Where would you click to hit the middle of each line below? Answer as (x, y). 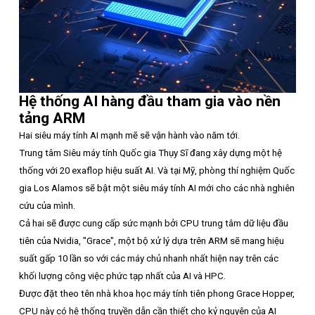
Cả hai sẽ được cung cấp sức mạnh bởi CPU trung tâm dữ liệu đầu (154, 223)
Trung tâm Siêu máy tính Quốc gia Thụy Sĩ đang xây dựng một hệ (150, 153)
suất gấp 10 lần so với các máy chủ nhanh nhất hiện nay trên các (149, 258)
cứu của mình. (47, 205)
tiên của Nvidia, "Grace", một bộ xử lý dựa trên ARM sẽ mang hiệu (152, 240)
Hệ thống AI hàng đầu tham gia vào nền (150, 101)
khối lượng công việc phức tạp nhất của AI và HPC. (122, 276)
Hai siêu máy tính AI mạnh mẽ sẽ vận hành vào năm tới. (129, 135)
